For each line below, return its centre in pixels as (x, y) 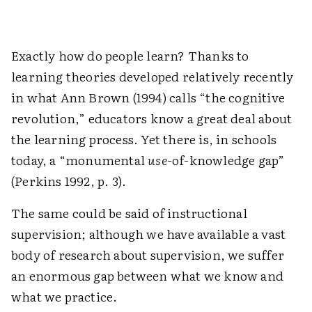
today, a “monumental (80, 160)
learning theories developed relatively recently (153, 76)
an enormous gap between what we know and (148, 275)
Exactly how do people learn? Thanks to (130, 55)
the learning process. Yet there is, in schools (144, 139)
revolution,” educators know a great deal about (152, 118)
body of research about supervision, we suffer (148, 255)
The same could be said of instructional (129, 213)
